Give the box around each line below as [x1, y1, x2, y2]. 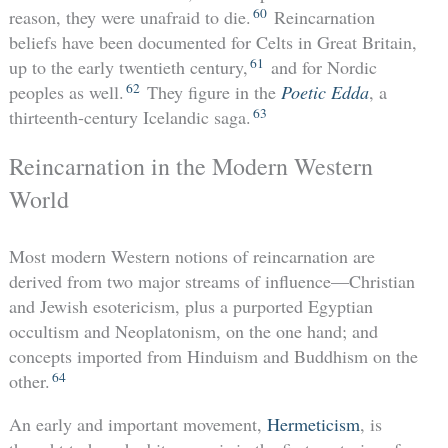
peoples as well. [8, 80, 124, 105]
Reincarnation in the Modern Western [8, 149, 373, 182]
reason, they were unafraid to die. [8, 5, 251, 30]
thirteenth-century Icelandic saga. [8, 105, 251, 130]
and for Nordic [265, 55, 377, 80]
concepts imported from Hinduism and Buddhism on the [8, 344, 418, 369]
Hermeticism [266, 412, 360, 437]
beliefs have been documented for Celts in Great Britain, [8, 30, 417, 55]
